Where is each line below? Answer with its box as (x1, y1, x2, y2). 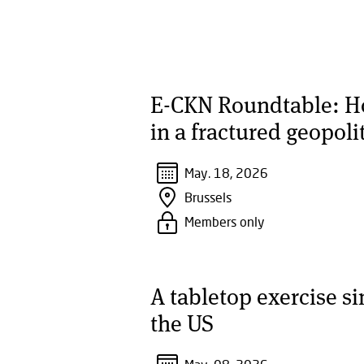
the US (149, 307, 214, 338)
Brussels (184, 189, 232, 205)
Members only (184, 214, 265, 229)
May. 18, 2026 (184, 165, 268, 180)
